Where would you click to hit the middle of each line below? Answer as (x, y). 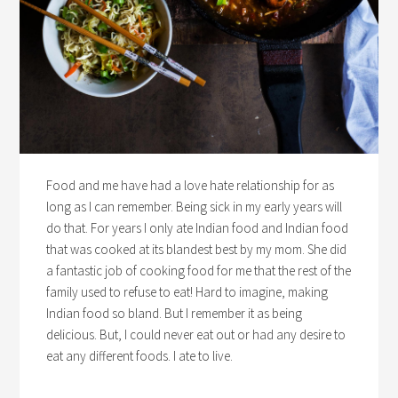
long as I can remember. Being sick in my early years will (195, 207)
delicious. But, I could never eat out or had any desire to (196, 335)
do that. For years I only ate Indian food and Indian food (198, 228)
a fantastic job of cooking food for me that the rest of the (199, 271)
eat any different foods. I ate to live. (140, 356)
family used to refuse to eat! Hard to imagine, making (187, 292)
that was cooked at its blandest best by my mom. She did (197, 250)
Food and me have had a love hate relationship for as (191, 186)
